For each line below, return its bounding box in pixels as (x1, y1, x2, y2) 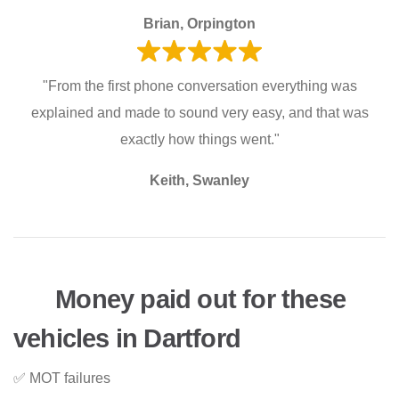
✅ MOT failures (13, 370, 110, 386)
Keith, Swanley (150, 173, 249, 189)
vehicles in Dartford (13, 323, 240, 353)
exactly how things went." (119, 132, 280, 148)
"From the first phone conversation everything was (42, 78, 357, 94)
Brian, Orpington (143, 16, 256, 32)
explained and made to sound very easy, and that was (30, 105, 369, 121)
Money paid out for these (49, 285, 346, 314)
